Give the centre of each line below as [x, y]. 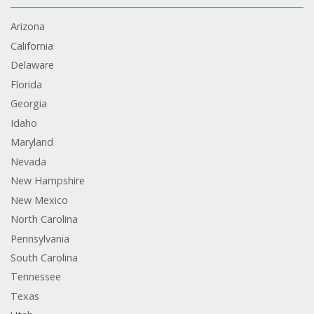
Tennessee [36, 277]
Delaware [32, 65]
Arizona [28, 27]
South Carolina [44, 258]
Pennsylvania [40, 238]
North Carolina [44, 219]
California [32, 46]
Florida [26, 84]
